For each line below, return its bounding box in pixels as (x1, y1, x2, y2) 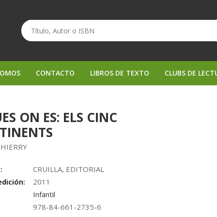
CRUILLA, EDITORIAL (33, 164, 105, 174)
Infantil (33, 189, 56, 199)
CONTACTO (36, 68, 75, 77)
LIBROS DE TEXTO (90, 68, 149, 77)
